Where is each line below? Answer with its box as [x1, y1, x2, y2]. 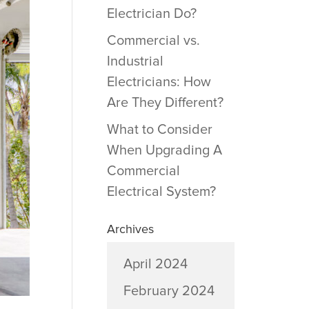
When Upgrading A [106, 142, 222, 159]
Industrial [106, 53, 163, 70]
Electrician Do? [106, 6, 197, 22]
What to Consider [106, 121, 212, 138]
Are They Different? [106, 94, 223, 111]
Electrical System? [106, 183, 216, 200]
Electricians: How [106, 74, 211, 90]
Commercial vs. [106, 32, 200, 49]
